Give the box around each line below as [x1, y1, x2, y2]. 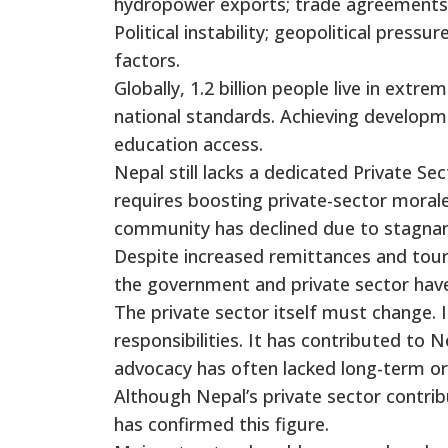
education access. [114, 131, 263, 156]
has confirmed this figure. [114, 411, 329, 436]
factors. [114, 47, 180, 72]
